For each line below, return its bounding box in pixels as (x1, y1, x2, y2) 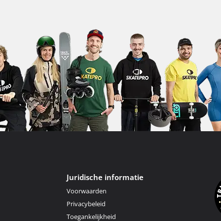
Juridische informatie (66, 172, 144, 182)
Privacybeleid (66, 199, 106, 208)
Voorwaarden (66, 186, 107, 195)
